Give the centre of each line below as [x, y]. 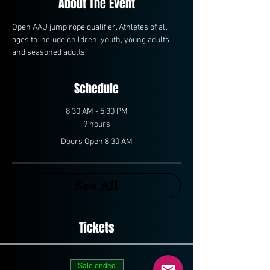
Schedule [96, 89]
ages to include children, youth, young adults [92, 40]
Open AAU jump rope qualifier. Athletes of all [91, 27]
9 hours [96, 124]
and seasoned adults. [50, 53]
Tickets [96, 228]
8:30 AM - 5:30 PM [96, 112]
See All [96, 185]
